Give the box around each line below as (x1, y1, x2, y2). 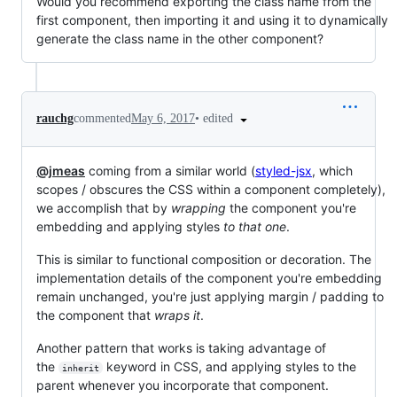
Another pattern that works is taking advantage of (36, 339, 326, 355)
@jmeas (36, 162, 85, 178)
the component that (36, 307, 154, 323)
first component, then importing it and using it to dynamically (36, 12, 388, 27)
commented (74, 112, 131, 126)
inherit (61, 362, 99, 373)
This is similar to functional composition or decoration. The (36, 251, 371, 267)
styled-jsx (255, 162, 312, 178)
